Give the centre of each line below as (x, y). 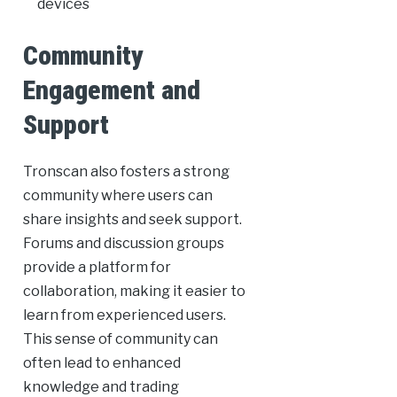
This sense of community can (120, 339)
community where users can (117, 196)
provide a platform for (97, 268)
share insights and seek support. (132, 220)
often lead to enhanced (101, 363)
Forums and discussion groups (123, 244)
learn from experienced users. (124, 315)
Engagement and (111, 90)
